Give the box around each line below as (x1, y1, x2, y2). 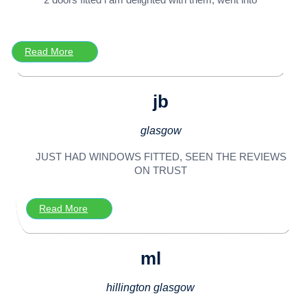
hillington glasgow (106, 281, 195, 293)
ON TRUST (134, 164, 188, 176)
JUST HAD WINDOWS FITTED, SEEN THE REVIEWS (35, 150, 286, 162)
